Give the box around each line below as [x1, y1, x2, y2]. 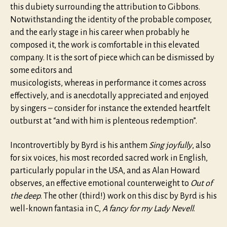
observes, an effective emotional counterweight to [10, 178, 191, 188]
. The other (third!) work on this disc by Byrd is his [41, 191, 217, 201]
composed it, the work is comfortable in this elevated [10, 41, 200, 50]
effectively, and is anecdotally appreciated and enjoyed [10, 91, 209, 101]
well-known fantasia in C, [10, 204, 102, 213]
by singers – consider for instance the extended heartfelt [10, 104, 210, 113]
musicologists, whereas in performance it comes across [10, 79, 206, 88]
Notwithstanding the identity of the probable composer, [10, 15, 212, 25]
